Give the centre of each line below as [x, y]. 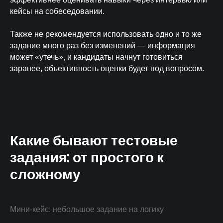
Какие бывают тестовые [94, 141]
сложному [45, 174]
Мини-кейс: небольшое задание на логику [87, 209]
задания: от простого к [87, 158]
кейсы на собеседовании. [57, 11]
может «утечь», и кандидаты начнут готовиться [96, 57]
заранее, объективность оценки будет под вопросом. [107, 68]
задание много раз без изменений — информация [103, 46]
